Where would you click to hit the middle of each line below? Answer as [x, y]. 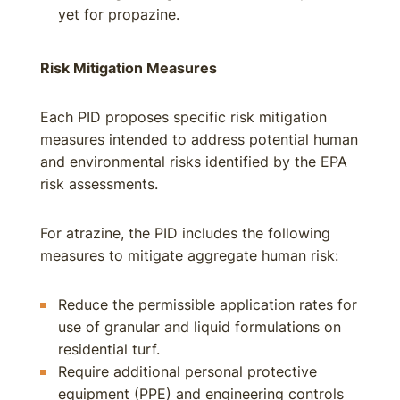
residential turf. [109, 349]
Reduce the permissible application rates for [208, 304]
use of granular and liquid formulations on [200, 327]
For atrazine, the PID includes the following [185, 233]
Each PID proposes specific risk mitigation [183, 117]
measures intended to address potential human [199, 139]
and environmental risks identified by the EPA [194, 162]
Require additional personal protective [187, 371]
